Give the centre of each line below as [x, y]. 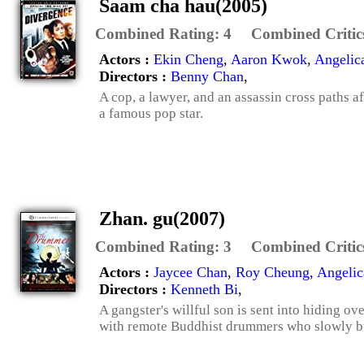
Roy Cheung [273, 272]
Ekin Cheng [188, 59]
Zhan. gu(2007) [162, 218]
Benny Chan [207, 76]
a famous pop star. [151, 113]
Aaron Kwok [269, 59]
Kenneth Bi [204, 289]
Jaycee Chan [191, 272]
